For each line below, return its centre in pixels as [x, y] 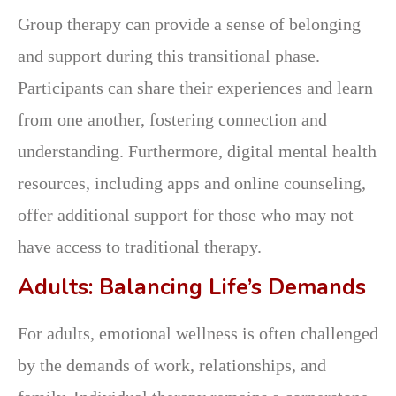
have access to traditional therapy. [140, 246]
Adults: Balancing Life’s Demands [192, 287]
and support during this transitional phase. [169, 55]
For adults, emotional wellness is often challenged [198, 333]
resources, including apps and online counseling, [192, 183]
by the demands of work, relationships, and [172, 365]
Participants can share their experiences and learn [195, 87]
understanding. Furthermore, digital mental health [197, 151]
